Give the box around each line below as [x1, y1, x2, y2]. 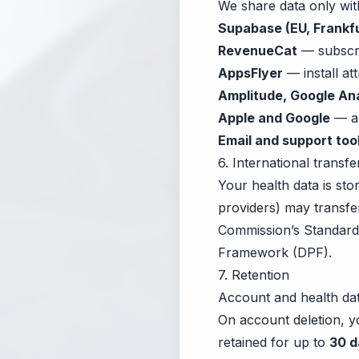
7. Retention [218, 267, 289, 283]
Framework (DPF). [218, 244, 332, 260]
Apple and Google [218, 110, 330, 126]
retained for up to [218, 334, 325, 350]
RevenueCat [218, 42, 297, 58]
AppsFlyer [218, 65, 283, 81]
